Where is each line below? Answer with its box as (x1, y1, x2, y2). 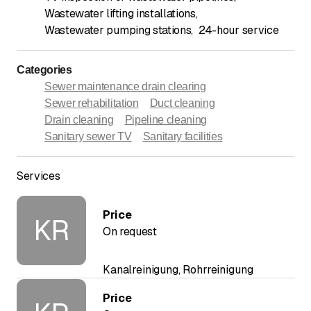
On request (103, 224, 157, 239)
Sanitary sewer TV (44, 131, 132, 143)
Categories (17, 64, 72, 76)
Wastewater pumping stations (44, 23, 192, 38)
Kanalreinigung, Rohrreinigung (103, 262, 253, 278)
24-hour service (199, 23, 279, 38)
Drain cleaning (44, 114, 114, 126)
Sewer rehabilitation (44, 97, 139, 110)
